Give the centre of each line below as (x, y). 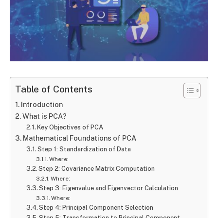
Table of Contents (54, 89)
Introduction (42, 105)
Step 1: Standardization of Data (84, 149)
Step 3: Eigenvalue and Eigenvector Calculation (109, 188)
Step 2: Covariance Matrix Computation (97, 169)
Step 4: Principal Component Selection (96, 208)
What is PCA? (44, 116)
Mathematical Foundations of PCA (79, 138)
